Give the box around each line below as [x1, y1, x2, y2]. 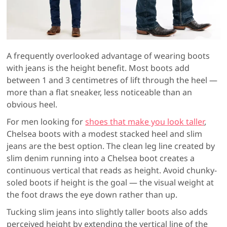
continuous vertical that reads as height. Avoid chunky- [7, 165, 217, 176]
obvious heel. [7, 99, 58, 110]
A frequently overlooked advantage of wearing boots [7, 50, 210, 62]
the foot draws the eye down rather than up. [7, 189, 178, 201]
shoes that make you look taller [85, 116, 205, 128]
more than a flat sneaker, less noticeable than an [7, 87, 193, 98]
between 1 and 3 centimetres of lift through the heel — [7, 74, 218, 86]
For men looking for [7, 116, 86, 128]
